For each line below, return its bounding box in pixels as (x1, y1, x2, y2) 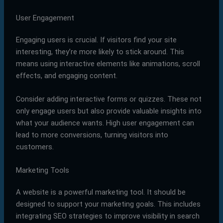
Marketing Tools (15, 166, 69, 175)
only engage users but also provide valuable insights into (15, 106, 202, 115)
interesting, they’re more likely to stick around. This (15, 47, 184, 56)
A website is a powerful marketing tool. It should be (15, 188, 186, 197)
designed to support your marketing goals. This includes (15, 200, 201, 209)
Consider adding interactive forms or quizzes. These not (15, 94, 202, 104)
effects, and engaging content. (15, 71, 117, 80)
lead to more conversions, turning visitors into (15, 130, 168, 139)
